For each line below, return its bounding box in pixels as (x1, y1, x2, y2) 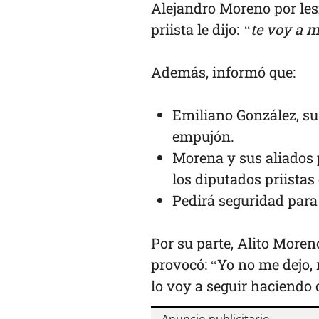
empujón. (172, 126, 234, 145)
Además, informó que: (151, 62, 296, 81)
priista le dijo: (151, 19, 243, 38)
